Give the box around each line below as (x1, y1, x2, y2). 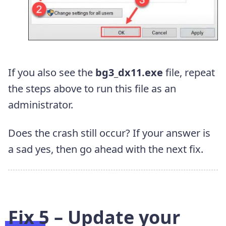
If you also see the (8, 65, 95, 79)
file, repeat (163, 65, 215, 79)
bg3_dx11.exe (95, 65, 163, 79)
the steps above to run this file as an (8, 81, 176, 95)
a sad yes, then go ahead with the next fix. (8, 142, 203, 156)
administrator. (8, 97, 73, 111)
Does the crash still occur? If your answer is (8, 126, 210, 140)
